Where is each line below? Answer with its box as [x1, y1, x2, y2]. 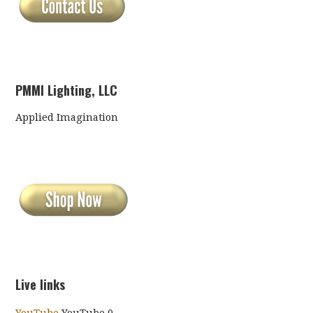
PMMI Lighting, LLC [15, 81, 118, 100]
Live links [15, 275, 66, 293]
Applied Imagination [15, 112, 119, 124]
